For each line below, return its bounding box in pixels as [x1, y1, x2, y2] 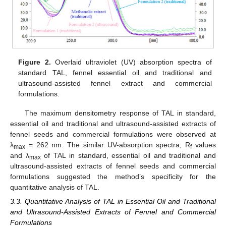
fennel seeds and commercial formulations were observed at [10, 130, 216, 139]
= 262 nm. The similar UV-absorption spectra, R [25, 141, 191, 149]
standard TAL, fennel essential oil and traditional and [18, 69, 212, 77]
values [192, 141, 216, 149]
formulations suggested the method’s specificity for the [10, 173, 216, 181]
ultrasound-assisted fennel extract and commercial [18, 79, 212, 87]
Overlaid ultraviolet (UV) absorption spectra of [50, 58, 212, 66]
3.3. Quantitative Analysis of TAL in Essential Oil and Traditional [10, 197, 216, 206]
